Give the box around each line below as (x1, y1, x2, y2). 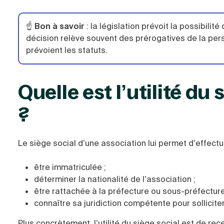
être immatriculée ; (34, 162, 106, 172)
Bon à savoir (34, 21, 84, 31)
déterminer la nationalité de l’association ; (34, 174, 195, 184)
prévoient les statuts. (26, 45, 107, 55)
